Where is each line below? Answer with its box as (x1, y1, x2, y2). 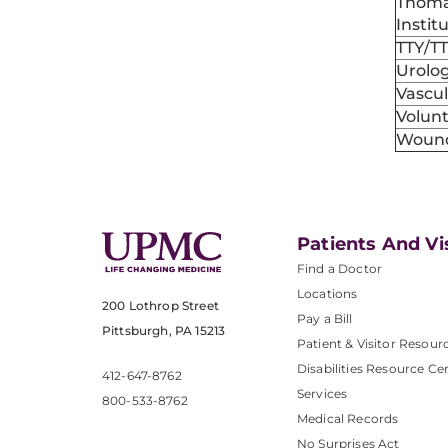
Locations (297, 286, 358, 301)
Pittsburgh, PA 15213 (102, 323, 226, 339)
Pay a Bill (297, 311, 353, 326)
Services (297, 386, 348, 401)
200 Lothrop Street (102, 298, 219, 314)
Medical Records (297, 411, 399, 426)
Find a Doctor (297, 261, 383, 276)
